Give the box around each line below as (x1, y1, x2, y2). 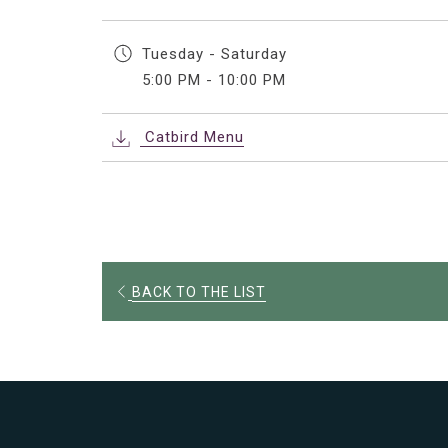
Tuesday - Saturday (142, 45, 292, 63)
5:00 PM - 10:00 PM (142, 71, 286, 89)
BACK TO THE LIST (132, 283, 266, 300)
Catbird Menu (140, 128, 244, 146)
